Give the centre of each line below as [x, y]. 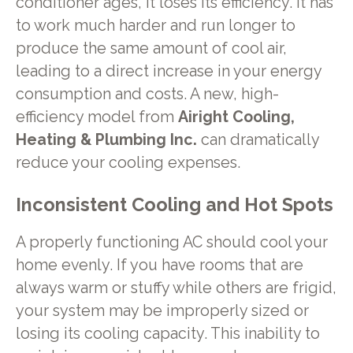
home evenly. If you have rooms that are [159, 266]
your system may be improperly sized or [162, 311]
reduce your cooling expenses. [128, 162]
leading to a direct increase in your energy [168, 71]
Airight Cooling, [236, 117]
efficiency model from [97, 117]
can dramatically [258, 139]
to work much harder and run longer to [155, 25]
